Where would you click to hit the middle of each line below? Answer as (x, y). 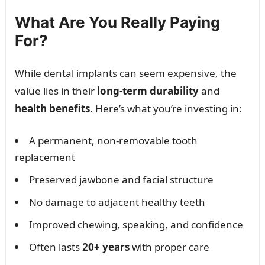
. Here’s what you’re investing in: (166, 109)
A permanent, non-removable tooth (113, 141)
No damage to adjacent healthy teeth (117, 202)
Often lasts (55, 247)
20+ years (106, 247)
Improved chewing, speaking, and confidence (136, 225)
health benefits (52, 109)
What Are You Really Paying (117, 22)
